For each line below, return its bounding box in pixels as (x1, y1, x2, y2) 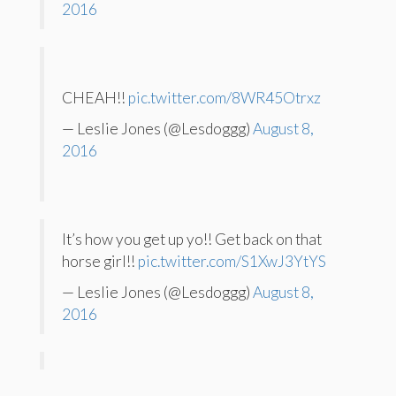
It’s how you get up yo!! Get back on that (62, 229, 322, 248)
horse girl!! (62, 251, 138, 270)
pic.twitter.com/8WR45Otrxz (128, 88, 321, 107)
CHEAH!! (62, 88, 128, 107)
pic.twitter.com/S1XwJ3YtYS (138, 251, 326, 270)
